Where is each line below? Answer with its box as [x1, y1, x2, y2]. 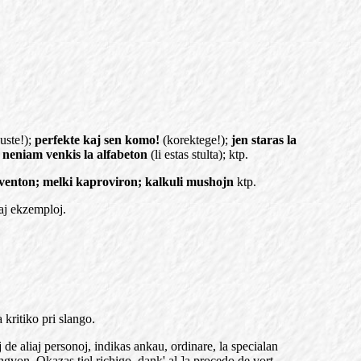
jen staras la [231, 133, 297, 147]
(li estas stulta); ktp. [147, 147, 248, 161]
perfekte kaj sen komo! [35, 133, 160, 147]
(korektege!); [160, 133, 231, 147]
